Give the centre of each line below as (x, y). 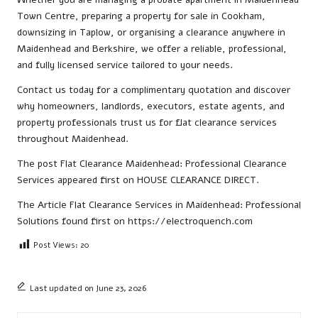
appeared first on (96, 180)
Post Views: (56, 245)
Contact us (42, 90)
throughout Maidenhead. (73, 139)
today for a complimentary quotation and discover (178, 90)
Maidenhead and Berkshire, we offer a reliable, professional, (152, 49)
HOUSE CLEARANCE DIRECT (197, 180)
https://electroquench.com (190, 221)
